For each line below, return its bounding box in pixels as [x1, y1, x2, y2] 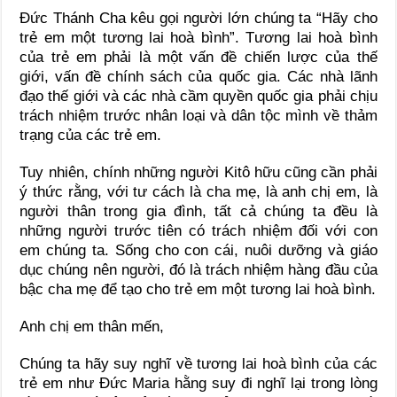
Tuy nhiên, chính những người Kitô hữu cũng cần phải [19, 163, 378, 181]
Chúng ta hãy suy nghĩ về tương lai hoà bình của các [19, 354, 378, 372]
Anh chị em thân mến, [19, 317, 165, 335]
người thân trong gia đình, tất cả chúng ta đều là [19, 202, 378, 220]
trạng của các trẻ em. [19, 126, 162, 144]
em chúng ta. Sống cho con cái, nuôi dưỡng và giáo [19, 241, 378, 259]
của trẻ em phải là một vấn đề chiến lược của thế [19, 48, 378, 66]
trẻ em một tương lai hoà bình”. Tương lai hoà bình [19, 28, 378, 46]
